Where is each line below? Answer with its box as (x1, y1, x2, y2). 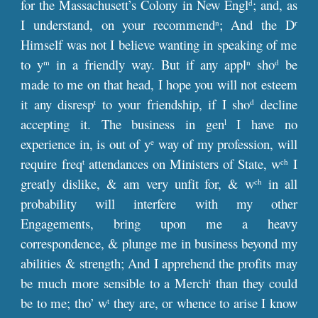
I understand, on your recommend (21, 16, 215, 33)
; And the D (219, 16, 295, 33)
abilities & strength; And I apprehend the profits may (21, 254, 297, 272)
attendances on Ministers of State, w (84, 155, 281, 172)
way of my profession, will (154, 135, 297, 153)
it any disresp (21, 95, 94, 113)
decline (254, 95, 297, 113)
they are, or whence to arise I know (109, 294, 297, 312)
